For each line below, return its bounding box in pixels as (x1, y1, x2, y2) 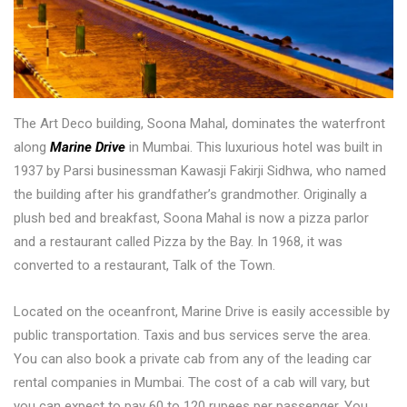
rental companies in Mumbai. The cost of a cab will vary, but (14, 374, 370, 392)
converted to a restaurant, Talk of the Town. (14, 257, 275, 274)
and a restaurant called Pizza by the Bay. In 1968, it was (14, 233, 342, 251)
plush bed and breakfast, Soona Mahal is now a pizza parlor (14, 210, 369, 227)
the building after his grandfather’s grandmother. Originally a (14, 186, 367, 203)
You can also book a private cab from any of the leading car (14, 351, 372, 368)
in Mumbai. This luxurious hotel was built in (125, 139, 382, 156)
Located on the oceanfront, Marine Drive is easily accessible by (14, 303, 390, 321)
